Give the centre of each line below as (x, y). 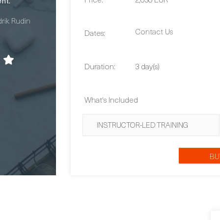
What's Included (111, 99)
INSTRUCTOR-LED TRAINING (142, 125)
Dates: (95, 32)
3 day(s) (147, 66)
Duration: (100, 66)
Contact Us (154, 31)
